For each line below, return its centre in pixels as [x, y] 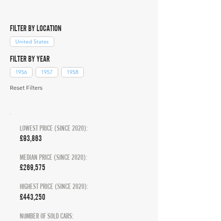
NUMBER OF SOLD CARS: [47, 216]
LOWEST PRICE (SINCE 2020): [54, 128]
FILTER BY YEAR [30, 59]
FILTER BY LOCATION [36, 28]
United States [32, 41]
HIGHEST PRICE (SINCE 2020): [54, 186]
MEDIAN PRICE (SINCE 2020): [54, 157]
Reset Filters [26, 88]
